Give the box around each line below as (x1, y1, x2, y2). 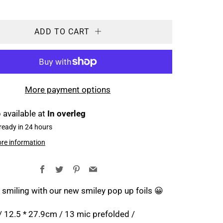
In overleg (47, 109, 86, 118)
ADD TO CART (34, 27, 90, 36)
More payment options (25, 85, 111, 95)
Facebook (46, 164, 80, 174)
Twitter (63, 164, 87, 174)
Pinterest (80, 164, 111, 174)
